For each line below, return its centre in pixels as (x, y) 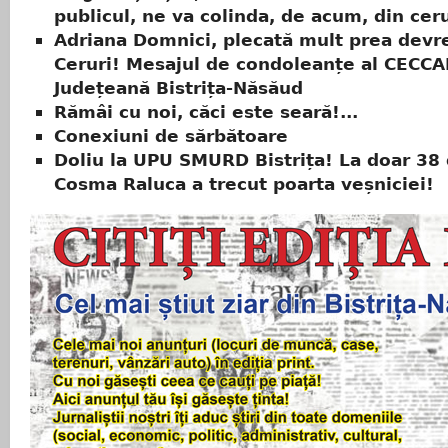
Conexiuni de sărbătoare (171, 136)
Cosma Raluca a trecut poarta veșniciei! (244, 184)
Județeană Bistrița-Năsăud (178, 88)
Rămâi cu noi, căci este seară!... (206, 112)
